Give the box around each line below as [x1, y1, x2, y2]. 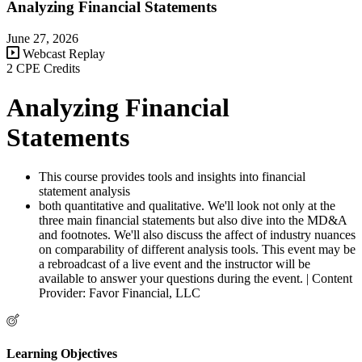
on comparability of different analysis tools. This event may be [39, 242, 356, 257]
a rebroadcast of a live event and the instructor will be [39, 257, 310, 271]
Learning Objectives [6, 346, 117, 360]
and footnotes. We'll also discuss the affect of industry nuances [39, 228, 356, 242]
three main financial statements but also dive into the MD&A [39, 213, 347, 228]
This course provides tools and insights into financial [39, 170, 305, 184]
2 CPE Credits [6, 61, 80, 75]
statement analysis [39, 184, 130, 199]
